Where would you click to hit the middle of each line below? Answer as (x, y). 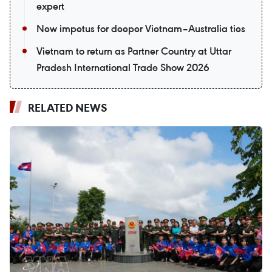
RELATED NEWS (68, 107)
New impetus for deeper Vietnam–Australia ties (141, 28)
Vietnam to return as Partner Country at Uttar (134, 51)
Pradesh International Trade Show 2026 (123, 67)
